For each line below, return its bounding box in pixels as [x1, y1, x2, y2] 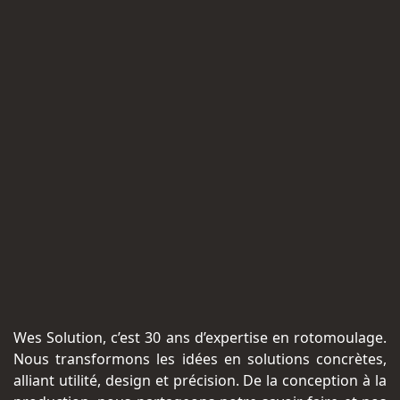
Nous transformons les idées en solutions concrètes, [13, 349, 387, 369]
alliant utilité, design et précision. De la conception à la [13, 371, 387, 390]
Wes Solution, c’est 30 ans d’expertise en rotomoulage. [13, 328, 387, 347]
